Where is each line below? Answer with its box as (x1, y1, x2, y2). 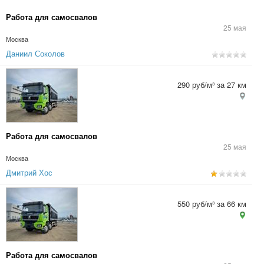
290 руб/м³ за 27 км (177, 79, 246, 90)
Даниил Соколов (6, 48, 65, 59)
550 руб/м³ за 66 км (177, 198, 246, 209)
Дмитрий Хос (6, 167, 52, 178)
